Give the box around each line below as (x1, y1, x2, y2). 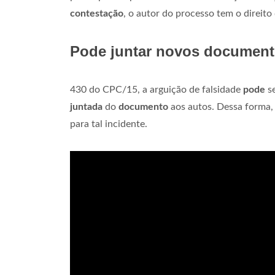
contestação (70, 9, 123, 18)
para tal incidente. (70, 119, 147, 129)
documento (118, 102, 168, 112)
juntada (70, 102, 103, 112)
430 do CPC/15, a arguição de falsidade (70, 85, 243, 95)
